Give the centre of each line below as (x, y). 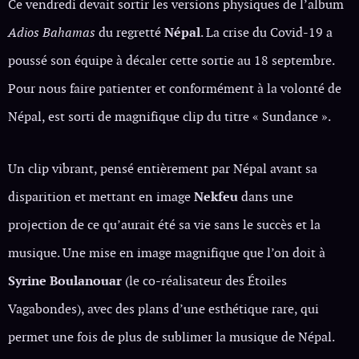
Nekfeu (216, 196)
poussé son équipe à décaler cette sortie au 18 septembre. (171, 60)
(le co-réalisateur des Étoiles (204, 280)
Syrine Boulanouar (65, 280)
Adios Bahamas (52, 32)
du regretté (130, 32)
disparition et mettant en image (101, 196)
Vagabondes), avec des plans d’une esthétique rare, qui (163, 309)
